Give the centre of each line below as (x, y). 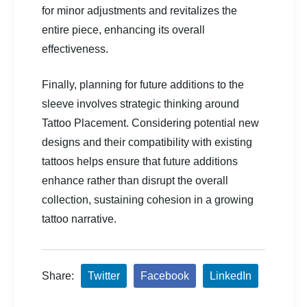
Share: (58, 275)
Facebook (165, 275)
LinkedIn (231, 275)
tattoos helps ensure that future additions (140, 161)
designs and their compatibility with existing (147, 142)
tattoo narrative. (79, 219)
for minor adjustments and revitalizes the (139, 10)
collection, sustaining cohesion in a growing (148, 199)
